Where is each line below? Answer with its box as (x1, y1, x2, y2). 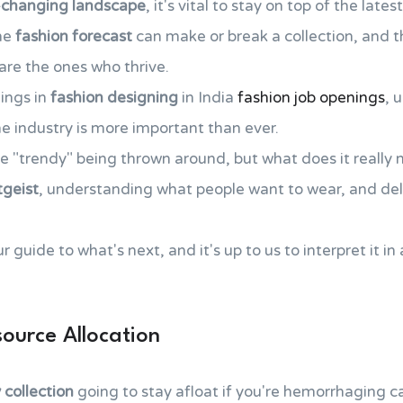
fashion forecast (15, 27, 132, 46)
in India (178, 88, 237, 107)
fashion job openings (237, 88, 385, 107)
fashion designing (50, 88, 178, 107)
